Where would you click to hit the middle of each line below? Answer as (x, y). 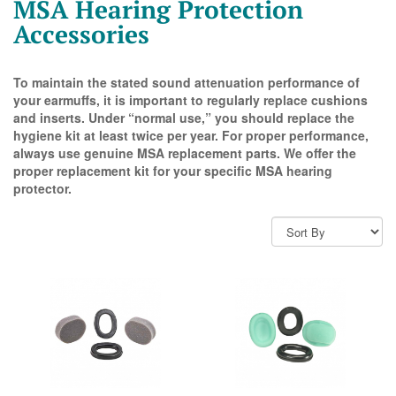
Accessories (81, 34)
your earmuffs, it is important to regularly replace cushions (190, 100)
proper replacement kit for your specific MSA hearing (173, 171)
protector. (42, 189)
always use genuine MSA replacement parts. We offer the (185, 153)
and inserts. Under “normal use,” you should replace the (184, 118)
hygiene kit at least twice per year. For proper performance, (191, 136)
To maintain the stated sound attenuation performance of (187, 83)
